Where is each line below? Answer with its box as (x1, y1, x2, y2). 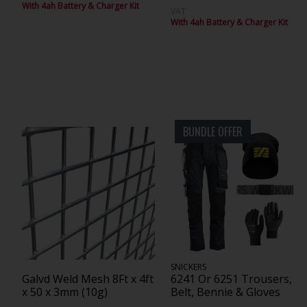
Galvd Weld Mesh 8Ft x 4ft (21, 271, 153, 286)
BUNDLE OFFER (183, 123, 243, 140)
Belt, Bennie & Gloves (171, 284, 281, 299)
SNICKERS (171, 260, 207, 273)
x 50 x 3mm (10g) (21, 284, 108, 299)
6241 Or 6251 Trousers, (171, 271, 293, 286)
